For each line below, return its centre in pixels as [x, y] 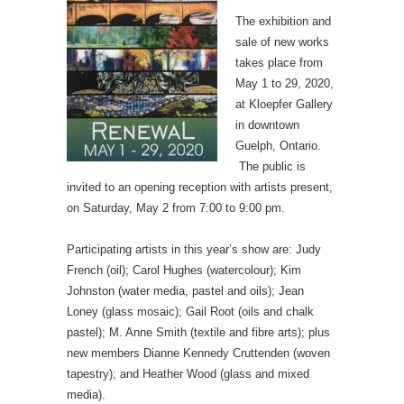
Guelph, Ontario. [278, 145]
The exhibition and [283, 21]
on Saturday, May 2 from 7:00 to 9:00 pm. [176, 207]
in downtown [267, 124]
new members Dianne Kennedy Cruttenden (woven [198, 353]
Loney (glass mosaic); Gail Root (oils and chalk [190, 311]
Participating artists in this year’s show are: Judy [194, 249]
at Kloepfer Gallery [284, 104]
